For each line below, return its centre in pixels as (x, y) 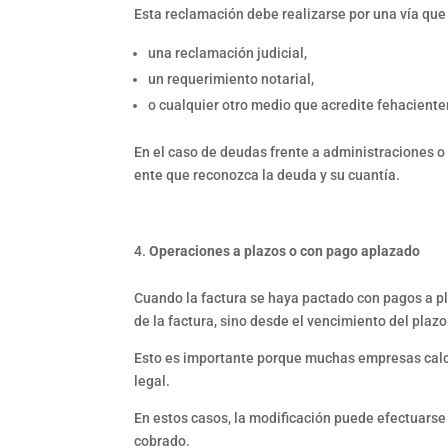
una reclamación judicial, (228, 52)
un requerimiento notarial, (231, 78)
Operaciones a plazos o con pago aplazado (285, 250)
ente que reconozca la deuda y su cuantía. (267, 174)
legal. (152, 380)
